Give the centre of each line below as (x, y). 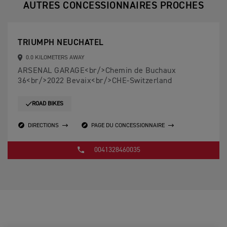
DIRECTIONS (43, 125)
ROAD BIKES (48, 104)
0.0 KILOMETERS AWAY (54, 58)
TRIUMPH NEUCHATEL (61, 43)
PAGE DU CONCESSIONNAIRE (128, 125)
